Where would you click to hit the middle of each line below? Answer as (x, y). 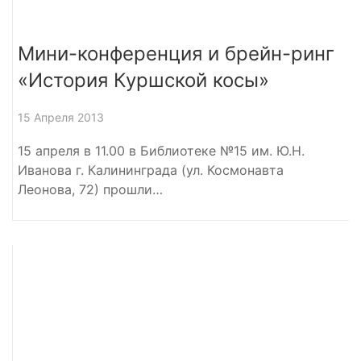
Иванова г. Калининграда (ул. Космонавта (151, 170)
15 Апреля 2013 (61, 117)
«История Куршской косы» (143, 80)
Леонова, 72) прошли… (90, 189)
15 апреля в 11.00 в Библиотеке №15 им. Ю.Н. (161, 150)
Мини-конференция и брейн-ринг (176, 53)
